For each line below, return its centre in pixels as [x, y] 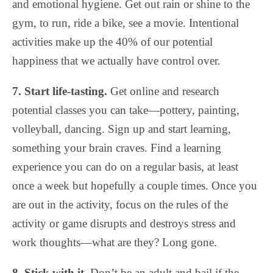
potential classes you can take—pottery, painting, [126, 110]
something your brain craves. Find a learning [117, 147]
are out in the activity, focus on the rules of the [120, 204]
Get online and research [163, 91]
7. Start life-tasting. [60, 91]
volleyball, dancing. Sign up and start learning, [122, 129]
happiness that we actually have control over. [116, 60]
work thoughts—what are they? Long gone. [115, 242]
